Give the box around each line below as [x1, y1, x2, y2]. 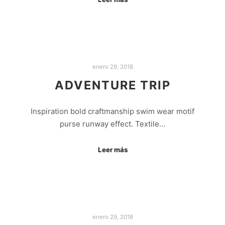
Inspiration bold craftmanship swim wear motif [31, 106, 194, 117]
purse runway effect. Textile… [60, 119, 165, 129]
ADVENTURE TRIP [54, 77, 171, 92]
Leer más [97, 145, 128, 154]
